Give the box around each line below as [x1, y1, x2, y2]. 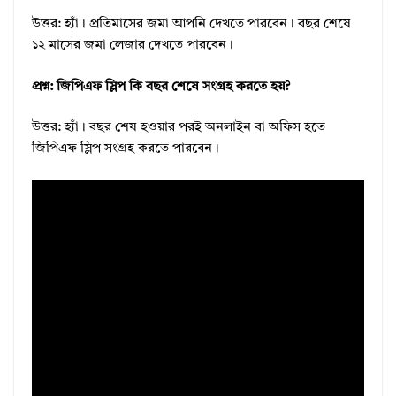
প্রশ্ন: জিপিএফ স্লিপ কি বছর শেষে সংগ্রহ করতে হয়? [32, 80, 290, 94]
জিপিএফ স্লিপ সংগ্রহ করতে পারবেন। [32, 142, 219, 156]
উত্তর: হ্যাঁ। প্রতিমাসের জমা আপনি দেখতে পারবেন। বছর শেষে [32, 18, 351, 32]
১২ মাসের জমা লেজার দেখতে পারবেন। [32, 39, 233, 53]
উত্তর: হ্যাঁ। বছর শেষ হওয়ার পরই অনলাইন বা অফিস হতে [32, 121, 325, 135]
